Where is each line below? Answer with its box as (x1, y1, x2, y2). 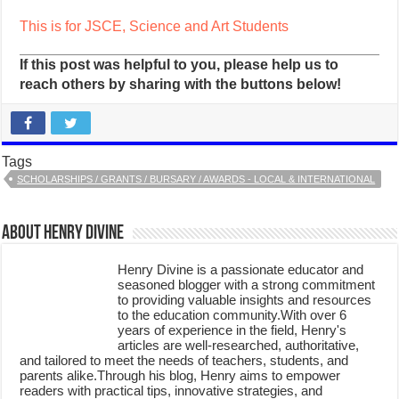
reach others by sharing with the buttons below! (20, 76, 342, 92)
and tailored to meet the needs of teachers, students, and (20, 352, 349, 368)
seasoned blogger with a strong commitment (118, 276, 376, 292)
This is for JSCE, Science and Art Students (20, 18, 289, 34)
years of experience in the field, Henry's (118, 322, 347, 338)
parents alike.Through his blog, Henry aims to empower (20, 367, 341, 383)
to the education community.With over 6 (118, 306, 347, 322)
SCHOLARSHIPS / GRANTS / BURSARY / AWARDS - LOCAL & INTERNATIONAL (17, 173, 376, 184)
